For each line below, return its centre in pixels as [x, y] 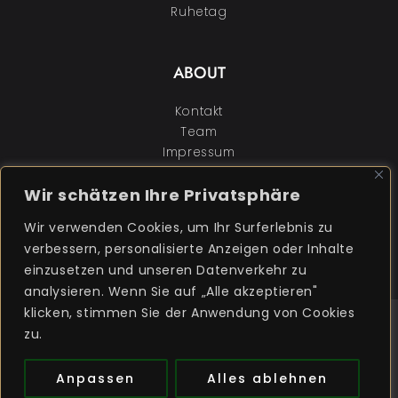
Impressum [199, 152]
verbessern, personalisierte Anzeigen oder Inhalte [189, 249]
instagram [212, 259]
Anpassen [96, 378]
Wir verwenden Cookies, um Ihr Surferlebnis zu [179, 227]
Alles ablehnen [267, 378]
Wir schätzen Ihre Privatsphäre [163, 195]
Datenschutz [199, 172]
